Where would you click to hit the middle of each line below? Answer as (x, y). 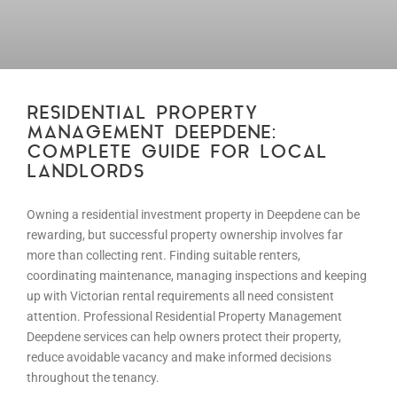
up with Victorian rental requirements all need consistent (180, 296)
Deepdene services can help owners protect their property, (184, 337)
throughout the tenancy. (93, 378)
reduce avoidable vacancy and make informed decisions (179, 358)
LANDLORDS (86, 173)
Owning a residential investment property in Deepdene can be (193, 215)
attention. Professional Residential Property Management (184, 317)
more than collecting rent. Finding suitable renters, (163, 256)
